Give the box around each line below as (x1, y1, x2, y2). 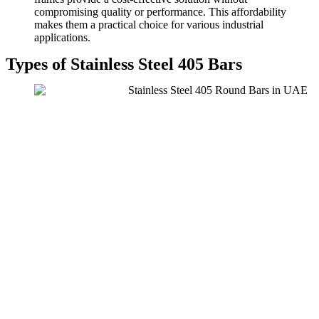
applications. (34, 31, 90, 43)
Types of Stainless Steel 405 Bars (6, 54, 242, 73)
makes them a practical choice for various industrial (34, 18, 263, 31)
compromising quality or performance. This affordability (34, 5, 286, 18)
